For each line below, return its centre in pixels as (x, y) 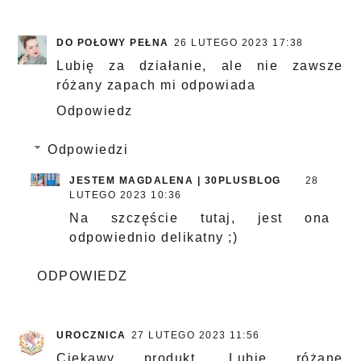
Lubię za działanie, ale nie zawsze (200, 66)
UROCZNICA (91, 336)
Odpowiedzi (88, 150)
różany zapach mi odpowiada (156, 85)
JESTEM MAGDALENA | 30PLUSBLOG (175, 181)
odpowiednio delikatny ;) (154, 238)
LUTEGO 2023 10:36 (126, 195)
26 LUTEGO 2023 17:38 (239, 43)
